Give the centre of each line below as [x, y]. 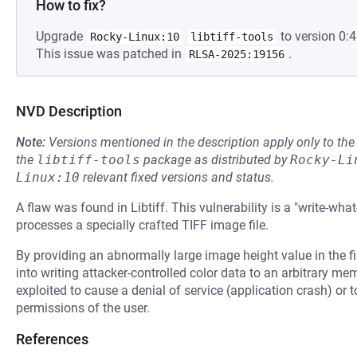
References [52, 339]
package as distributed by [215, 160]
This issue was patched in [110, 54]
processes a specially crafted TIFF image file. [142, 225]
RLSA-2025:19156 [237, 54]
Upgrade [61, 36]
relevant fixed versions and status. [177, 177]
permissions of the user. [83, 308]
